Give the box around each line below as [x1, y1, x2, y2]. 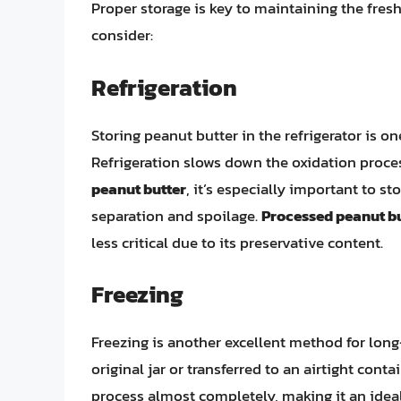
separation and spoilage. [91, 203, 261, 227]
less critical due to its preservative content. [91, 230, 383, 254]
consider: [91, 23, 153, 47]
